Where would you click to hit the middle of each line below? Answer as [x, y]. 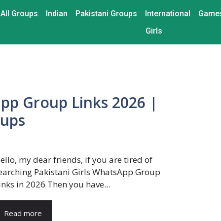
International [168, 13]
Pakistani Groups [107, 13]
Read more [23, 213]
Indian [57, 13]
